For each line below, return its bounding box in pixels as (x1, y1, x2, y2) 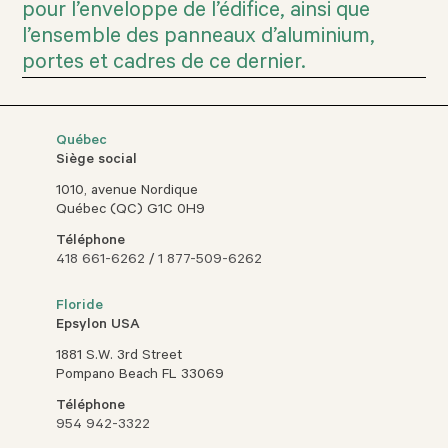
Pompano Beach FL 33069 (56, 368, 225, 385)
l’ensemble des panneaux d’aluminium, (22, 26, 376, 50)
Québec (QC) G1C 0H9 (56, 203, 206, 220)
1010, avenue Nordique (56, 184, 199, 201)
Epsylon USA (56, 318, 141, 335)
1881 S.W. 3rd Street (56, 349, 183, 366)
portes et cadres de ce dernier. (22, 52, 307, 76)
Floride (56, 299, 104, 316)
